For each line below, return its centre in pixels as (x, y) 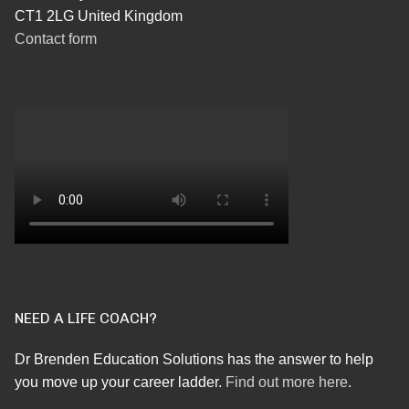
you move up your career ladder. (120, 383)
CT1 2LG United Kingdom (99, 16)
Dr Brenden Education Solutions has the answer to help (194, 360)
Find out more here (287, 383)
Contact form (56, 39)
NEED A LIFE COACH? (86, 319)
